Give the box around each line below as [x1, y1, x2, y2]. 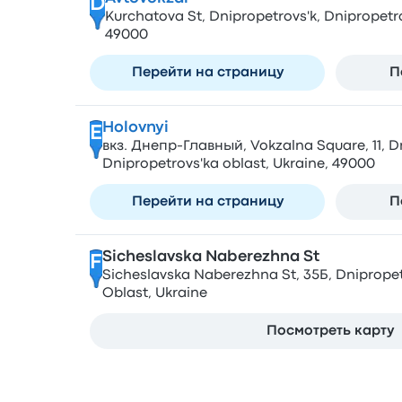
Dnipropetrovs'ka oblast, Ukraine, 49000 [101, 158, 375, 170]
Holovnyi [101, 121, 169, 135]
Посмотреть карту [267, 325, 394, 337]
